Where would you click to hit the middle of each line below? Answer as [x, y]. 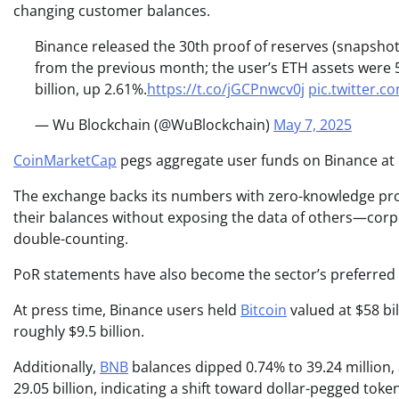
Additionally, [57, 366]
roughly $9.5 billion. [79, 331]
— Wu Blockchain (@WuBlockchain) [154, 124]
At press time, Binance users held [127, 309]
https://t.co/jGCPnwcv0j [226, 89]
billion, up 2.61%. [91, 89]
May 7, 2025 [313, 124]
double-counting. [71, 238]
